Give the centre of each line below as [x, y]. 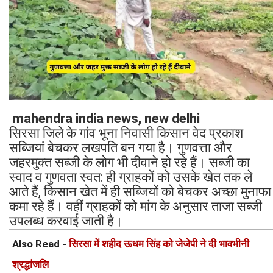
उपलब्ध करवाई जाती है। [66, 221]
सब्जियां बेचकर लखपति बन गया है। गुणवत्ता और [121, 148]
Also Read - [41, 244]
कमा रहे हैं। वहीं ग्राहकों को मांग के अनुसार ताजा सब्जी [136, 207]
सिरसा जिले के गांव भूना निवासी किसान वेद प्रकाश [126, 133]
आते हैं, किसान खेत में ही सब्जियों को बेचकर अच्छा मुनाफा [140, 192]
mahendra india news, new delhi [106, 119]
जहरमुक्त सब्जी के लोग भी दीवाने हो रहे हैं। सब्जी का [129, 163]
